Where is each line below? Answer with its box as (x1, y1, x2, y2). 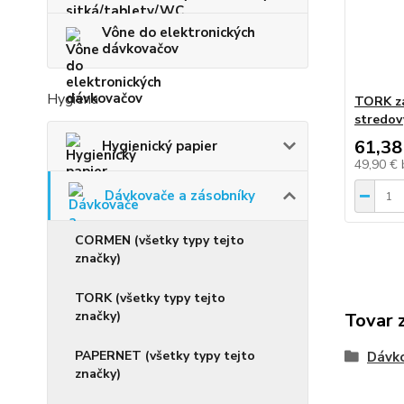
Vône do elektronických (102, 23, 255, 42)
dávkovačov (102, 40, 179, 59)
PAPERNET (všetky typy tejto (75, 347, 255, 365)
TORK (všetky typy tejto (75, 289, 225, 308)
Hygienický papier (102, 137, 217, 156)
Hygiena (47, 89, 98, 110)
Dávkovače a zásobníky (105, 187, 255, 206)
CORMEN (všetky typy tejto (75, 232, 244, 250)
